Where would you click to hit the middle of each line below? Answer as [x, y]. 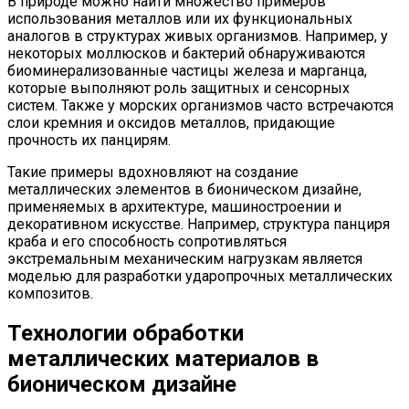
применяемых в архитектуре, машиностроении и [174, 207]
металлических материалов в [163, 358]
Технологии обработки [126, 333]
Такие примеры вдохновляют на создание [153, 173]
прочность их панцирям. [89, 141]
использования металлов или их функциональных [180, 19]
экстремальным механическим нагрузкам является [185, 259]
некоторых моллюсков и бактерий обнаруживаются [186, 54]
